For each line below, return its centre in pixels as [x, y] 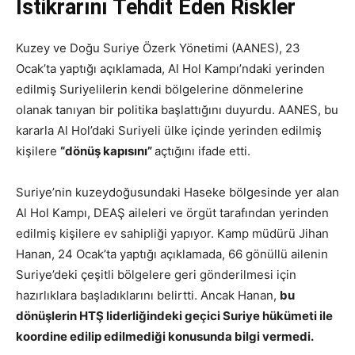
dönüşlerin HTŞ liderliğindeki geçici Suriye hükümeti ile [174, 316]
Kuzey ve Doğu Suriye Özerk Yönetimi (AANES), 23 [158, 48]
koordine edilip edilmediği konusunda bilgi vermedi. [165, 337]
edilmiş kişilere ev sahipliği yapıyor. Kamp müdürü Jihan [172, 234]
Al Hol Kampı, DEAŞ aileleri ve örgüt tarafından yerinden [172, 213]
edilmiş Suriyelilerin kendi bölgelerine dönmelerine [160, 90]
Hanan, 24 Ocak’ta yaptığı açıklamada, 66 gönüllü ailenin [172, 254]
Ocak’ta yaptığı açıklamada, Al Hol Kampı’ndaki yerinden [170, 69]
